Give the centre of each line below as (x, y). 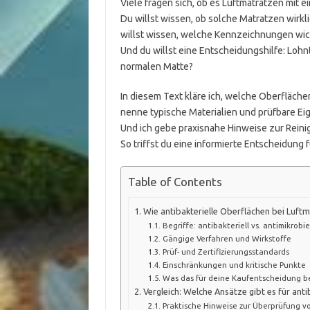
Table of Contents (175, 182)
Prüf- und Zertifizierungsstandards (226, 251)
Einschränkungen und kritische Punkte (234, 264)
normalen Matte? (156, 66)
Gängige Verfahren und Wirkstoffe (227, 238)
